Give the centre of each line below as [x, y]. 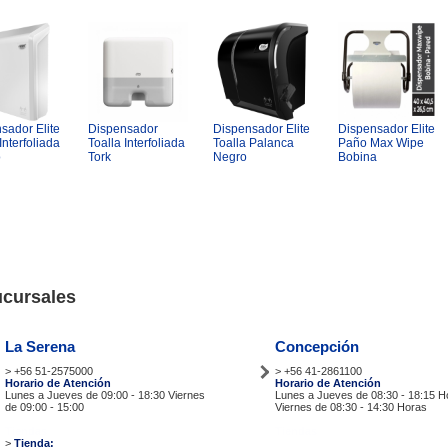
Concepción [317, 346]
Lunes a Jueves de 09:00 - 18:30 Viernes [105, 395]
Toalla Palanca [253, 143]
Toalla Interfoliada [136, 143]
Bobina [357, 157]
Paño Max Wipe [381, 143]
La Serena [40, 346]
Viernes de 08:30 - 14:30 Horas [351, 407]
